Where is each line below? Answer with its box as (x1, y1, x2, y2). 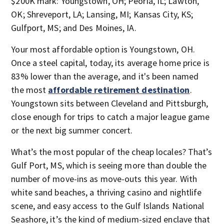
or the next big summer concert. (11, 124, 133, 136)
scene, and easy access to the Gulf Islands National (11, 199, 204, 211)
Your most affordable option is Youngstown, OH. (11, 43, 195, 55)
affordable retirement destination (48, 83, 190, 95)
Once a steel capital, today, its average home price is (11, 56, 209, 68)
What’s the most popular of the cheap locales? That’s (11, 145, 212, 157)
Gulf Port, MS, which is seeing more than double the (11, 159, 207, 171)
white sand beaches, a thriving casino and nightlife (11, 186, 202, 198)
